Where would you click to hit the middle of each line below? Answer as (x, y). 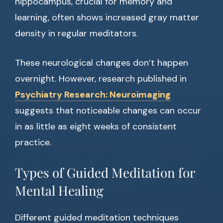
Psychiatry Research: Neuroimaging (93, 95)
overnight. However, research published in (101, 79)
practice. (33, 143)
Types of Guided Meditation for (105, 173)
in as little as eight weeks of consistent (96, 127)
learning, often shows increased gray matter (107, 18)
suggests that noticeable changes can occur (108, 111)
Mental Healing (59, 191)
